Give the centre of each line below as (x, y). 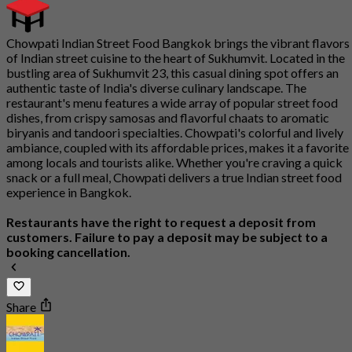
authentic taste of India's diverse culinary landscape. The (156, 88)
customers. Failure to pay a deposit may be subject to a (167, 237)
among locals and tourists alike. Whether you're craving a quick (174, 163)
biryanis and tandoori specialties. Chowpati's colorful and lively (175, 133)
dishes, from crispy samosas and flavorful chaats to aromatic (168, 118)
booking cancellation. (68, 252)
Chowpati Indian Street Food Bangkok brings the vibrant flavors (178, 43)
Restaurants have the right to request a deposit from (161, 222)
